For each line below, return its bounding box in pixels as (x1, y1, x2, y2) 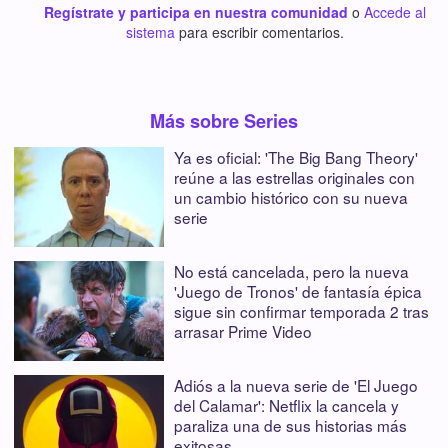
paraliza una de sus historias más (174, 414, 407, 437)
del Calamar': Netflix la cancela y (174, 394, 399, 417)
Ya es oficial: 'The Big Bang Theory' (174, 146, 418, 169)
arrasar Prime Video (174, 320, 312, 343)
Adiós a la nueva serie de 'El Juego (174, 374, 418, 397)
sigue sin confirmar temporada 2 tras (174, 300, 429, 323)
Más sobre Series (150, 108, 298, 135)
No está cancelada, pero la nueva (174, 260, 409, 283)
